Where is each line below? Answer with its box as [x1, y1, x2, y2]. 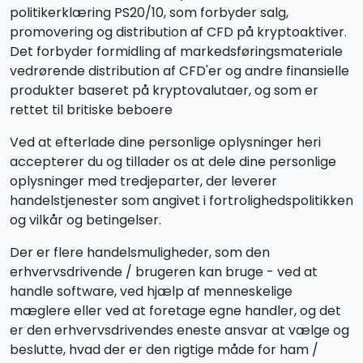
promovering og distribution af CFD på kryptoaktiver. [10, 23, 347, 41]
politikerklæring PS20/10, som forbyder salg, [10, 3, 288, 22]
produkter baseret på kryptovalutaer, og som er [10, 81, 318, 100]
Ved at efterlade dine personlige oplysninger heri [10, 133, 321, 152]
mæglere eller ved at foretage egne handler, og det [10, 301, 341, 320]
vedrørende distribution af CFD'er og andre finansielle [10, 62, 349, 80]
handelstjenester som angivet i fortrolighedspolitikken [10, 191, 353, 210]
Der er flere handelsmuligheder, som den [10, 243, 270, 262]
